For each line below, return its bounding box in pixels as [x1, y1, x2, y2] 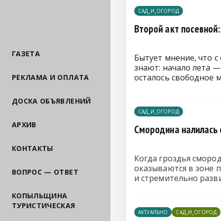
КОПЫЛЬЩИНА [12, 191, 68, 201]
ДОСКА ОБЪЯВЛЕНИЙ [12, 96, 91, 106]
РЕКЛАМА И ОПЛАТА [12, 73, 89, 82]
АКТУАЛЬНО [138, 209, 168, 216]
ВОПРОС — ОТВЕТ [12, 167, 78, 177]
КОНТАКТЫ [12, 144, 53, 153]
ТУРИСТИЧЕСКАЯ [12, 201, 75, 211]
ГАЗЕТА [12, 49, 40, 59]
